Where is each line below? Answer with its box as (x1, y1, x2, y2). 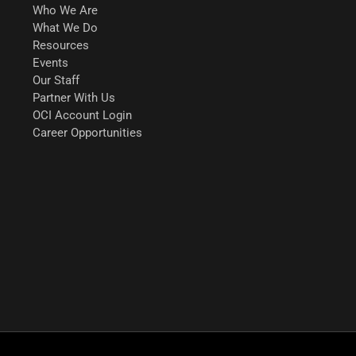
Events (32, 55, 68, 70)
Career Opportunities (32, 125, 142, 140)
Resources (32, 37, 89, 52)
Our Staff (32, 72, 79, 87)
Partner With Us (32, 90, 115, 105)
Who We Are (32, 2, 98, 17)
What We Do (32, 20, 98, 35)
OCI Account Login (32, 107, 132, 122)
